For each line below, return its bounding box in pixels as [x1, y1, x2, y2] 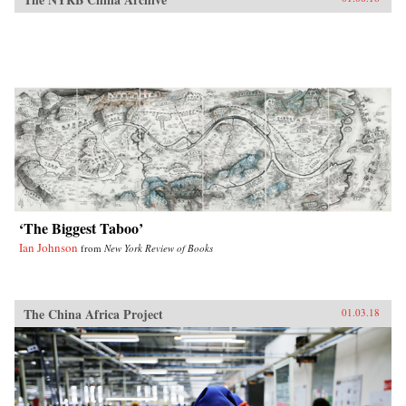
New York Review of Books [104, 240, 213, 255]
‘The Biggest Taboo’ [19, 217, 143, 238]
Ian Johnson [19, 238, 78, 256]
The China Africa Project [24, 304, 163, 324]
